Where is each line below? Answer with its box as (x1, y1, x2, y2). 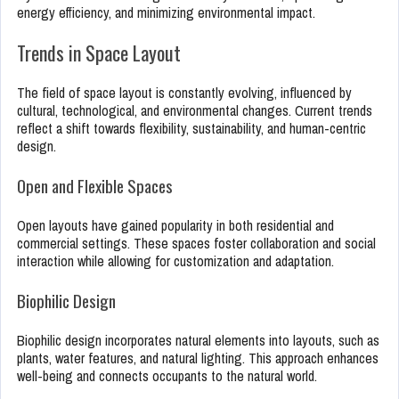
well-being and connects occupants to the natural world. (17, 366, 317, 387)
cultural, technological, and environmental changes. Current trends (17, 101, 372, 121)
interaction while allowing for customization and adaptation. (17, 251, 334, 272)
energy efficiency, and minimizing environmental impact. (17, 3, 315, 23)
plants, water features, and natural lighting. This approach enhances (17, 348, 379, 369)
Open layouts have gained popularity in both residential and (17, 216, 334, 236)
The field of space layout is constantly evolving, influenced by (17, 83, 352, 103)
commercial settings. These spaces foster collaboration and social (17, 233, 376, 254)
